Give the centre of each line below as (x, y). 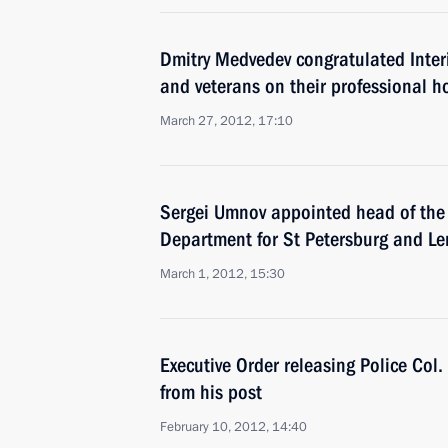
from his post (211, 392)
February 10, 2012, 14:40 (233, 427)
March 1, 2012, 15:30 (222, 274)
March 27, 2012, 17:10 (226, 121)
